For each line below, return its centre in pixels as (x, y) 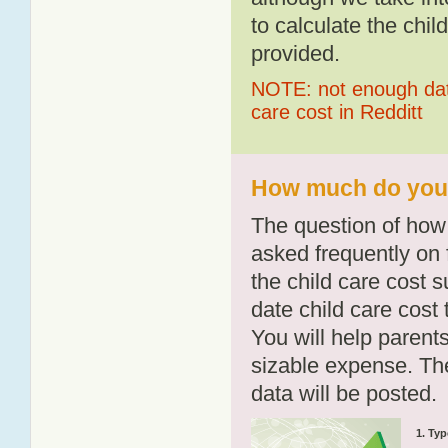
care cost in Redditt (337, 112)
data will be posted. (344, 393)
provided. (295, 53)
